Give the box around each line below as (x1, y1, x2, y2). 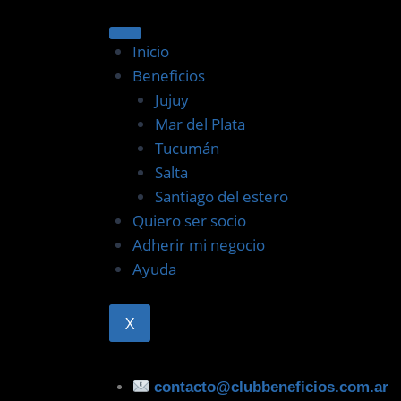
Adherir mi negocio (132, 235, 265, 256)
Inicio (132, 41, 169, 63)
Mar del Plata (155, 114, 245, 135)
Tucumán (155, 138, 219, 159)
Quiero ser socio (132, 210, 246, 232)
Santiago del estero (155, 186, 288, 208)
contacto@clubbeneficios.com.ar (153, 379, 388, 397)
